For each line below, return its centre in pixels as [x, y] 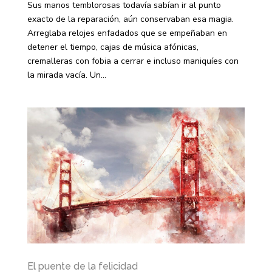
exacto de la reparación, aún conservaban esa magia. [130, 19]
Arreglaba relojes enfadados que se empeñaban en [127, 33]
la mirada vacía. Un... [66, 75]
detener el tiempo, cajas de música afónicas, [113, 47]
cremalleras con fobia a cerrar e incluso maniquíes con [133, 61]
